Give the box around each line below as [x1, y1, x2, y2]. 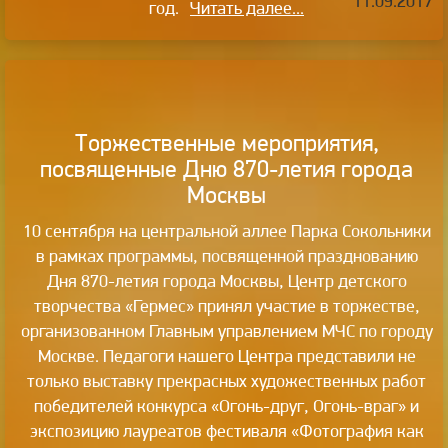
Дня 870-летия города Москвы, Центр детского [46, 269, 407, 291]
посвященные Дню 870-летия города [40, 154, 413, 182]
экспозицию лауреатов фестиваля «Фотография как [29, 419, 424, 441]
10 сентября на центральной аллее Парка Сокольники [22, 219, 431, 241]
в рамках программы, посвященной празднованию [35, 244, 418, 266]
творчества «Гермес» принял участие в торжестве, [33, 294, 420, 316]
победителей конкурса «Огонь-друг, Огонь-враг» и [34, 394, 419, 416]
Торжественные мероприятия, [74, 128, 379, 156]
